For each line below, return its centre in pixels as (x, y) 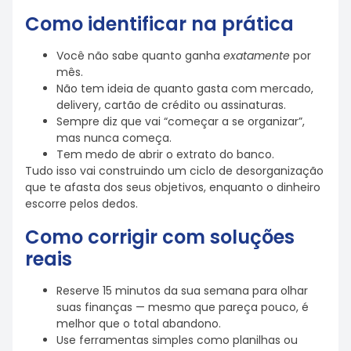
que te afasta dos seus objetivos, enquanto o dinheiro (173, 187)
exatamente (257, 56)
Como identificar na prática (159, 24)
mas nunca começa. (114, 138)
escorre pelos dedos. (81, 204)
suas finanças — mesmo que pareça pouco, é (183, 307)
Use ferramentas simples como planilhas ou (177, 340)
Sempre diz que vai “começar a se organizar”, (181, 121)
